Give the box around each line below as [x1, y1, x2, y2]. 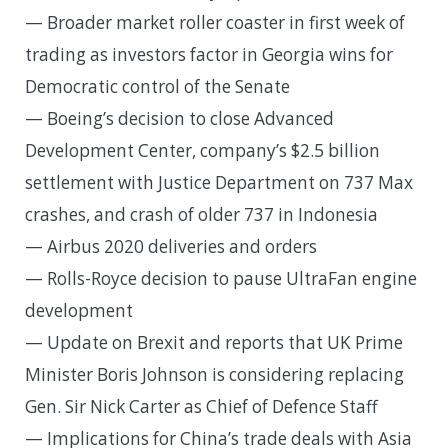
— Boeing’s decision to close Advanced [25, 107, 334, 131]
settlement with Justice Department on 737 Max [25, 171, 413, 195]
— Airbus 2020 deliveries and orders [25, 235, 317, 259]
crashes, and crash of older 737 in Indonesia [25, 203, 378, 227]
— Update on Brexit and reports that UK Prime [25, 331, 403, 355]
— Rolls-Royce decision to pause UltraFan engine [25, 267, 417, 291]
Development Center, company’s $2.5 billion [25, 139, 380, 163]
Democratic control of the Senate [25, 75, 290, 99]
